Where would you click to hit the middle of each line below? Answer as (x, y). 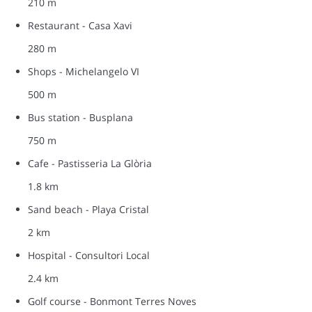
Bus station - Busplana (80, 117)
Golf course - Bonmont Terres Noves (112, 301)
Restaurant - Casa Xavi (80, 25)
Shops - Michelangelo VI (84, 71)
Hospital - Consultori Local (89, 255)
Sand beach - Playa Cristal (88, 209)
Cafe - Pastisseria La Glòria (90, 163)
